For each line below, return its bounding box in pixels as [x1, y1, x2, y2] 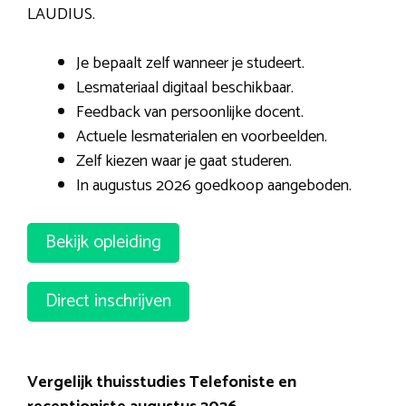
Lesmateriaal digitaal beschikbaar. [76, 73, 294, 101]
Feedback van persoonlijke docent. [76, 98, 304, 126]
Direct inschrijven [45, 286, 171, 317]
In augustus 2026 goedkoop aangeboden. [76, 171, 352, 199]
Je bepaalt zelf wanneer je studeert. [76, 49, 304, 77]
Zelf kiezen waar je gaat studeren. [76, 147, 292, 175]
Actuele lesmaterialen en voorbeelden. [76, 122, 327, 150]
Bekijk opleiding [45, 227, 161, 257]
